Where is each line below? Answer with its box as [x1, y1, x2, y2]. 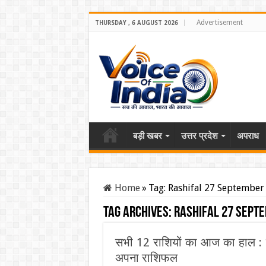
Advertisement [196, 18, 243, 27]
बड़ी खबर [132, 131, 162, 141]
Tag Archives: [103, 205, 174, 221]
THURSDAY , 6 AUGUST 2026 [94, 20, 178, 26]
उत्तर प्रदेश [180, 131, 218, 141]
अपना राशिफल [115, 251, 178, 265]
